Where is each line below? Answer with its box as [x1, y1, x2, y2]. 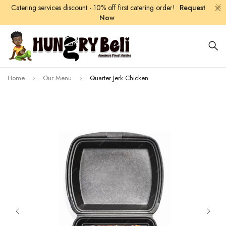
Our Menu [43, 73, 72, 83]
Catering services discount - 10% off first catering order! [11, 3, 177, 13]
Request [179, 3, 205, 13]
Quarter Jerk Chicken [90, 73, 148, 83]
